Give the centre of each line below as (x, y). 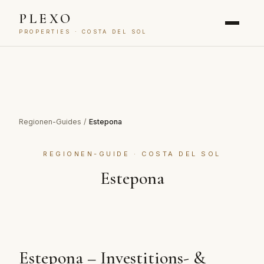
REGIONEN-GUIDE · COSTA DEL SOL (132, 154)
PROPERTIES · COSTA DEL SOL (83, 31)
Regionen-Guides (50, 122)
